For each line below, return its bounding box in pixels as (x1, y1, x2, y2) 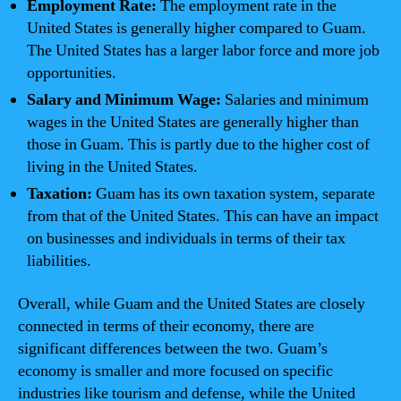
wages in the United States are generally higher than (27, 112, 359, 132)
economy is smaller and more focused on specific (18, 360, 333, 381)
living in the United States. (27, 157, 198, 177)
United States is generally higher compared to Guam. (27, 18, 366, 38)
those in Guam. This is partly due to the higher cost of (27, 134, 370, 155)
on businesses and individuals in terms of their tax (27, 228, 346, 249)
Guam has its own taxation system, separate (92, 183, 375, 204)
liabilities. (27, 251, 91, 271)
